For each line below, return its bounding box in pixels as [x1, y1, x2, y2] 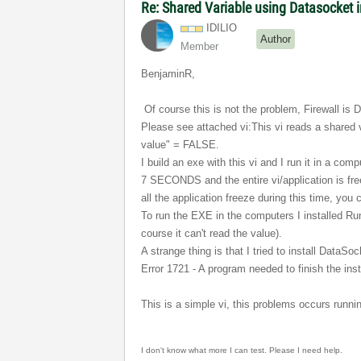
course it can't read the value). [141, 227, 283, 239]
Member [180, 40, 219, 52]
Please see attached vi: [141, 121, 252, 133]
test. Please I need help [251, 346, 341, 355]
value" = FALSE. [141, 139, 220, 151]
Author [260, 32, 292, 45]
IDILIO [206, 22, 238, 34]
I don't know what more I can [141, 346, 251, 355]
